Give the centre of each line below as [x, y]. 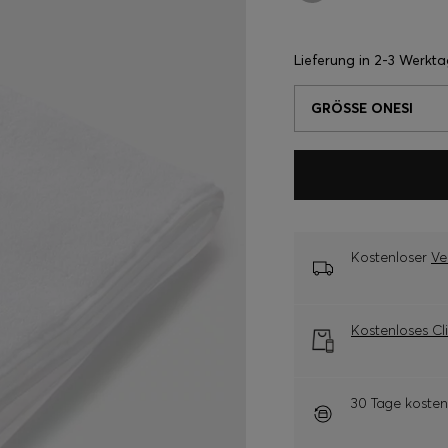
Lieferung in [334, 60]
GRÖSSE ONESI [362, 108]
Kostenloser [391, 257]
